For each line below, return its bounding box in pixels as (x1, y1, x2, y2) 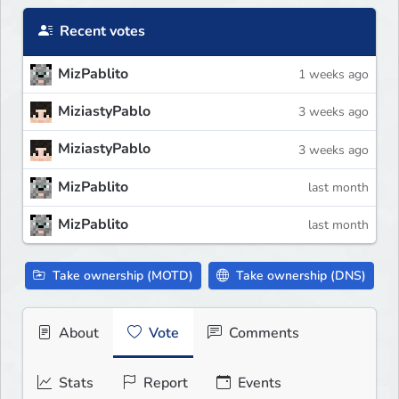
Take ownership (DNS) (232, 266, 366, 284)
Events (234, 372, 281, 393)
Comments (225, 322, 299, 343)
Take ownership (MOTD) (49, 266, 193, 284)
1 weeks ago (298, 66, 369, 84)
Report (140, 372, 188, 393)
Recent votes (56, 21, 145, 42)
